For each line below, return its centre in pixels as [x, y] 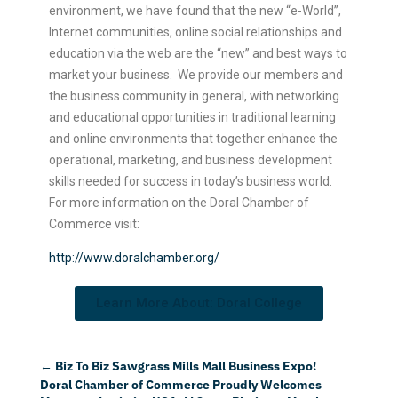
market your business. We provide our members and [195, 74]
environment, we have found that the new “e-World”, [195, 10]
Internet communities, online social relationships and [195, 32]
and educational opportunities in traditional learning [192, 117]
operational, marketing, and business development [190, 159]
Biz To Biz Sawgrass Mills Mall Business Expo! [185, 366]
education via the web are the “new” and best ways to [198, 53]
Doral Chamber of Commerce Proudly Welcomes [180, 384]
